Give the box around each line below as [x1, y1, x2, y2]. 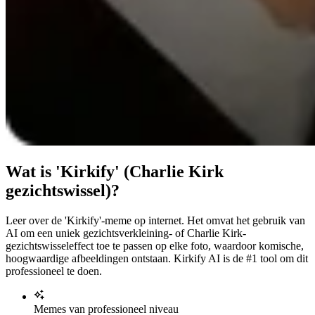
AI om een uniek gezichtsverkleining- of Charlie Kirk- [6, 226, 246, 239]
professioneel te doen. [6, 264, 102, 277]
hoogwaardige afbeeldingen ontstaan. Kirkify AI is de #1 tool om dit [6, 252, 308, 264]
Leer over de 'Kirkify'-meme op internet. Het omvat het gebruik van [6, 214, 305, 226]
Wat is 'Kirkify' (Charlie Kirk [6, 162, 224, 181]
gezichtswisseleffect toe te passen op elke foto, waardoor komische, [6, 239, 304, 252]
